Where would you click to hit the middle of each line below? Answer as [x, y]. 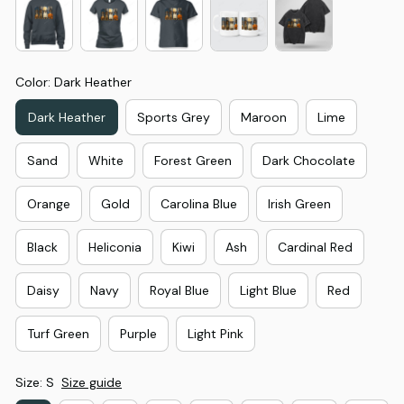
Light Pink [216, 333]
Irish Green [299, 203]
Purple [138, 333]
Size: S [35, 383]
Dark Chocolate [309, 160]
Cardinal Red [315, 247]
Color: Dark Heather [73, 83]
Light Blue [268, 290]
